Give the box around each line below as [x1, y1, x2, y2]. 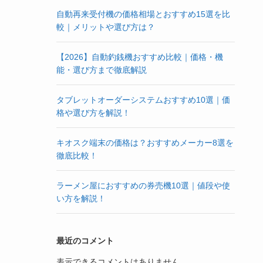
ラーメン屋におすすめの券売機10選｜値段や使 [56, 180, 230, 190]
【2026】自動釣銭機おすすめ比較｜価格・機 [56, 52, 223, 62]
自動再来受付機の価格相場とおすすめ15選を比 [56, 9, 230, 19]
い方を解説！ [56, 193, 106, 203]
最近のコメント [56, 235, 114, 245]
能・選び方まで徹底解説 [56, 65, 147, 75]
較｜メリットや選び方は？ [56, 22, 155, 32]
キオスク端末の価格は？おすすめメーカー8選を [56, 137, 234, 147]
